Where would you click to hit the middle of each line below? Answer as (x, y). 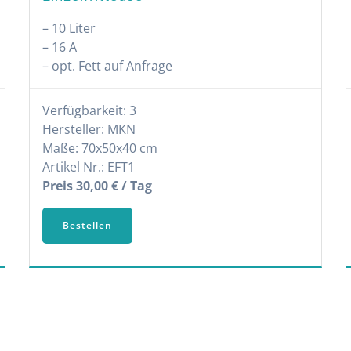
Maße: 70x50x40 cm (100, 148)
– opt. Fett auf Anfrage (108, 66)
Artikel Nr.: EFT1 (89, 167)
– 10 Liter (69, 29)
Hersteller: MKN (89, 130)
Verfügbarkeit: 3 (90, 111)
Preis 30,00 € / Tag (98, 186)
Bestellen (88, 226)
